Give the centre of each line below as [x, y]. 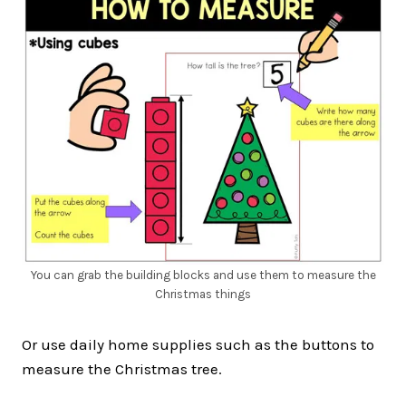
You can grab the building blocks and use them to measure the [203, 275]
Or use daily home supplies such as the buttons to [198, 344]
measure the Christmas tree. [122, 368]
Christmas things [203, 294]
